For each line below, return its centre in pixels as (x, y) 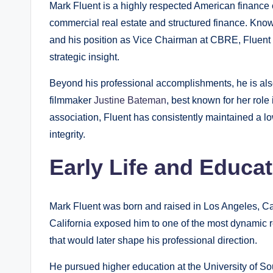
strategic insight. (84, 57)
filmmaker (72, 101)
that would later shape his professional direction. (153, 241)
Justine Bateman (130, 101)
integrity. (67, 135)
